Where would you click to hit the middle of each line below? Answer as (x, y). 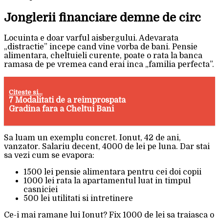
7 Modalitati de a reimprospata (67, 100)
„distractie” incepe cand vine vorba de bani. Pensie (101, 47)
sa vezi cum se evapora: (49, 156)
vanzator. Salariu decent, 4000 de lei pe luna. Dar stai (107, 147)
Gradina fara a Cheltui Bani (62, 109)
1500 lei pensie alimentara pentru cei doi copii (112, 172)
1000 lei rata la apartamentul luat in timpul (107, 181)
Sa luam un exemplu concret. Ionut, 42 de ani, (92, 138)
